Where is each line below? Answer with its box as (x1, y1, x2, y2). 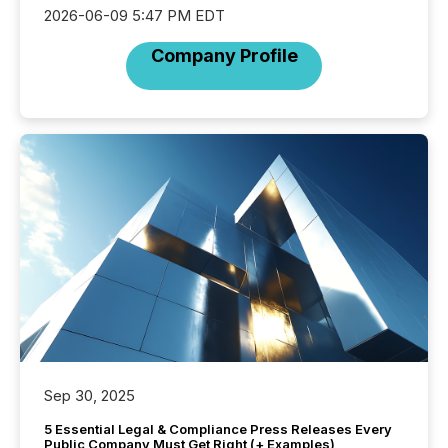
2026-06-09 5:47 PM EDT (44, 5, 225, 25)
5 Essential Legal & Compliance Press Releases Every (44, 421, 392, 438)
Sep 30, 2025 (44, 386, 135, 406)
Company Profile (150, 44, 298, 66)
